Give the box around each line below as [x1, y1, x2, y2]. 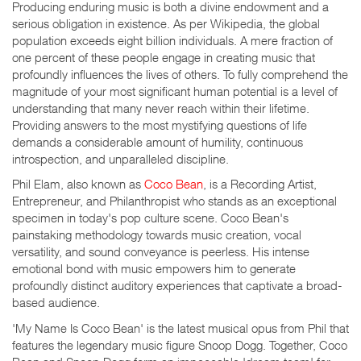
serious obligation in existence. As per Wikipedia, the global [12, 15, 320, 31]
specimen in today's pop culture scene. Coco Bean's [12, 210, 288, 226]
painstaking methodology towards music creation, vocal [12, 227, 301, 243]
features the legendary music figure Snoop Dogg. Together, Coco [12, 337, 347, 352]
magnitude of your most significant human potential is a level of [12, 83, 338, 98]
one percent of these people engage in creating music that [12, 49, 315, 64]
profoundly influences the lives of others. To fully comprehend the [12, 66, 348, 81]
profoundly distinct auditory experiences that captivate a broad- [12, 278, 342, 293]
